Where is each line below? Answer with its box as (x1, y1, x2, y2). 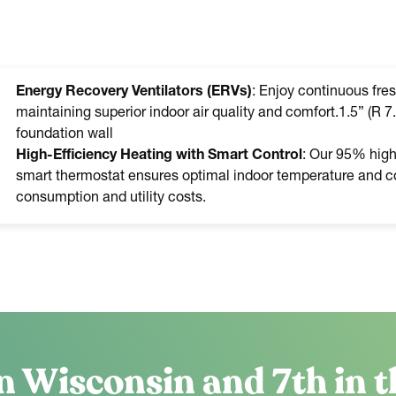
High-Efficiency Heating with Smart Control (16, 148, 302, 164)
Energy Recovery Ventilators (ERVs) (16, 85, 252, 100)
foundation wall (16, 127, 113, 142)
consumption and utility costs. (16, 191, 206, 206)
